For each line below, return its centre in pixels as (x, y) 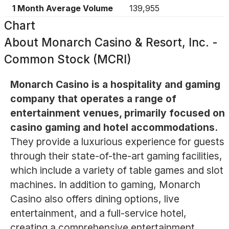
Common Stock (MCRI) (68, 59)
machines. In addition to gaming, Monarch (105, 185)
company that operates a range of (93, 99)
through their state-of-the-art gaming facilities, (116, 156)
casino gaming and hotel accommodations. (114, 128)
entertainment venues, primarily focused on (117, 113)
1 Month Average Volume (63, 8)
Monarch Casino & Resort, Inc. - (130, 42)
